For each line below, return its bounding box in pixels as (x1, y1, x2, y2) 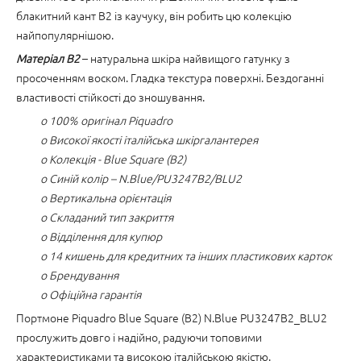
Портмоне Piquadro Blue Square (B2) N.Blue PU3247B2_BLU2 (16, 309, 327, 326)
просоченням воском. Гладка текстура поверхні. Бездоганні (16, 69, 324, 85)
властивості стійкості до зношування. (16, 89, 205, 105)
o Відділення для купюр (40, 228, 162, 244)
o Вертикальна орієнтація (40, 189, 171, 205)
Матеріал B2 (16, 50, 80, 66)
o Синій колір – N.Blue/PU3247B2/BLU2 (40, 170, 242, 186)
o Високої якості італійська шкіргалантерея (40, 131, 258, 147)
